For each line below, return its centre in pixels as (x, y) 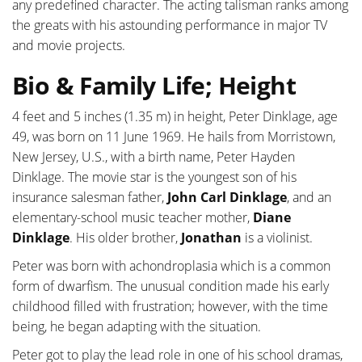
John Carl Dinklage (227, 197)
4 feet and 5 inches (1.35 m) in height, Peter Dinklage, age (175, 116)
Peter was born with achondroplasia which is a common (171, 265)
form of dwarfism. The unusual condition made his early (170, 286)
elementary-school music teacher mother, (133, 217)
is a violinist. (279, 237)
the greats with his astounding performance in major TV (170, 25)
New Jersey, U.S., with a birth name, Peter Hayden (154, 156)
